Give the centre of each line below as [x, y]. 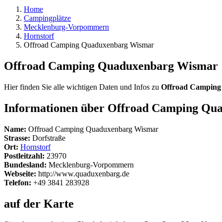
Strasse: [17, 138]
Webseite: [20, 173]
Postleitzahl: [24, 156]
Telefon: [18, 182]
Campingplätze [47, 18]
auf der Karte [39, 203]
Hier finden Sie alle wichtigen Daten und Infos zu [83, 87]
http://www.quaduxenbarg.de [83, 173]
